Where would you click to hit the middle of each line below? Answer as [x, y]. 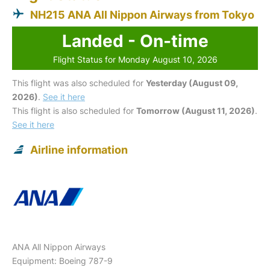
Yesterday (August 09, [192, 83]
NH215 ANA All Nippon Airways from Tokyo [142, 14]
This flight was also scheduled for [79, 83]
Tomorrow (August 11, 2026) [196, 110]
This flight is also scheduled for [74, 110]
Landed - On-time [135, 41]
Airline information [79, 149]
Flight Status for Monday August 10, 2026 [135, 59]
